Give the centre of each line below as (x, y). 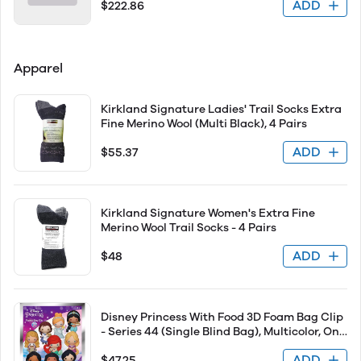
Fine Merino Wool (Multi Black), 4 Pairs (204, 124)
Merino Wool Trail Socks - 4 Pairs (189, 228)
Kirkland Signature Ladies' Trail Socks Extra (221, 109)
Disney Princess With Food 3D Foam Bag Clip (222, 317)
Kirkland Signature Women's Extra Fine (208, 213)
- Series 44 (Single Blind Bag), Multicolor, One (223, 332)
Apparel (38, 68)
